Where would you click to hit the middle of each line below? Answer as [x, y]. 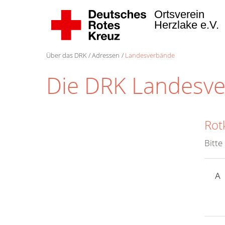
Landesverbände [150, 55]
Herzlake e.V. [188, 25]
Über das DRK [67, 55]
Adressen [106, 55]
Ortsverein [181, 15]
